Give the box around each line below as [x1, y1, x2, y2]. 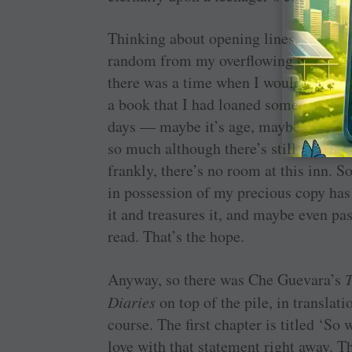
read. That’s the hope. [108, 225, 245, 247]
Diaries [108, 291, 160, 312]
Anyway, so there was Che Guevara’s [108, 269, 346, 290]
